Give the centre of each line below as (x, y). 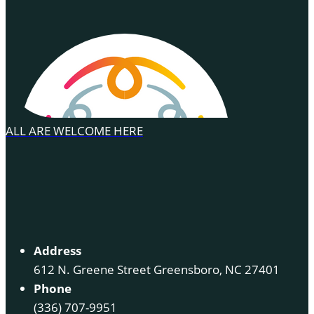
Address (57, 250)
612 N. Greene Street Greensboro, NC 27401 (157, 269)
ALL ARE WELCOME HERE (74, 130)
